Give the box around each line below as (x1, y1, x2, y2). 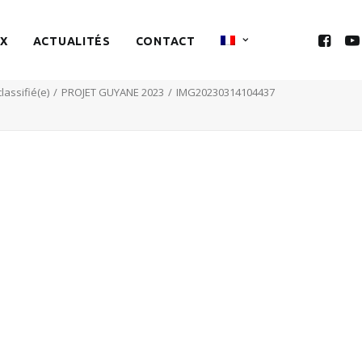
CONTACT (135, 34, 196, 48)
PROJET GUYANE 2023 (61, 85, 164, 99)
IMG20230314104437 (176, 85, 275, 99)
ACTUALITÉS (32, 34, 111, 48)
